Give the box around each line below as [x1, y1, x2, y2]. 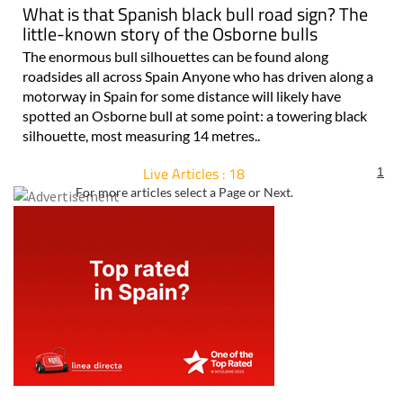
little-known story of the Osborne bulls [22, 20, 318, 49]
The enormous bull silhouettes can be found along [22, 48, 328, 66]
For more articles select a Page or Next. [76, 184, 293, 201]
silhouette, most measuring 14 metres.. [22, 127, 260, 145]
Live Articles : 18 [142, 163, 245, 185]
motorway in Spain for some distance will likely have [22, 87, 341, 105]
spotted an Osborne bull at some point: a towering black [22, 107, 367, 125]
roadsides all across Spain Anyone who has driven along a [22, 67, 373, 85]
